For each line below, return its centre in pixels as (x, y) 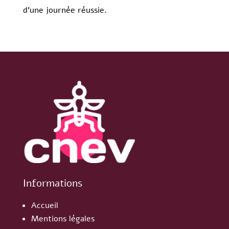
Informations (52, 184)
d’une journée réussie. (65, 10)
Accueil (44, 206)
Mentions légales (63, 219)
